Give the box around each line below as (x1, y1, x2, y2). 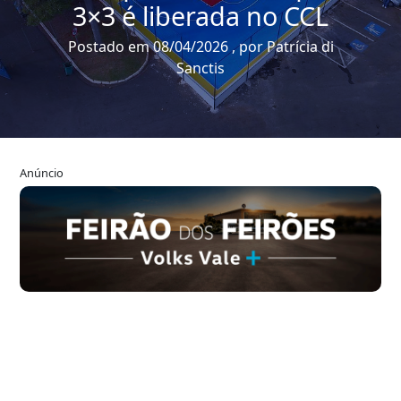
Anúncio (20, 164, 64, 181)
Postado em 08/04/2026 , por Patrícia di (67, 36, 334, 56)
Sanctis (176, 57, 225, 78)
